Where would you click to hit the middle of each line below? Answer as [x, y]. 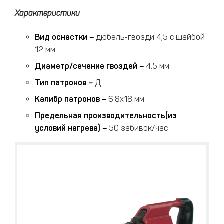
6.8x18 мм [126, 99]
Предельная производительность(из [106, 116]
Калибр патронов [67, 99]
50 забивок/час [138, 128]
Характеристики [47, 13]
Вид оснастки [61, 37]
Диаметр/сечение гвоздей [86, 66]
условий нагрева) [68, 128]
